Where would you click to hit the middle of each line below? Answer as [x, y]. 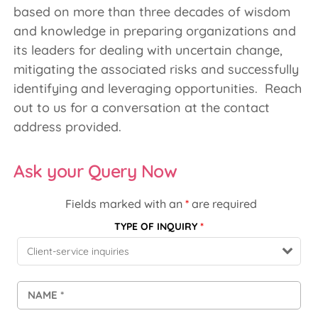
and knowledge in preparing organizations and [155, 31]
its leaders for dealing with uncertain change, [148, 50]
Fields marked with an [125, 203]
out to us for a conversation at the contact [142, 107]
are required [223, 203]
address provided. [67, 126]
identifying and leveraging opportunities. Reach [158, 88]
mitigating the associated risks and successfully [156, 69]
